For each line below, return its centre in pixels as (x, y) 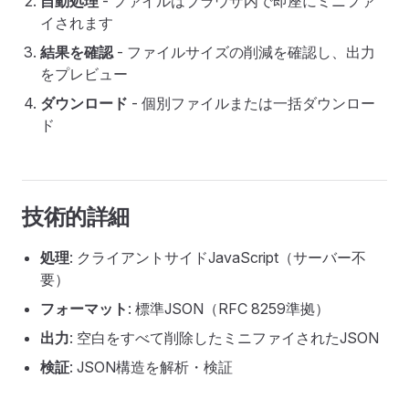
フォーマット (84, 309)
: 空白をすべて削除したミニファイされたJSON (224, 338)
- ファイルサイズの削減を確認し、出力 (244, 52)
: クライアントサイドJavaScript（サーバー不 (218, 257)
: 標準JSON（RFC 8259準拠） (229, 309)
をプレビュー (84, 74)
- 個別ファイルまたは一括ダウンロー (252, 103)
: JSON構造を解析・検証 (151, 367)
